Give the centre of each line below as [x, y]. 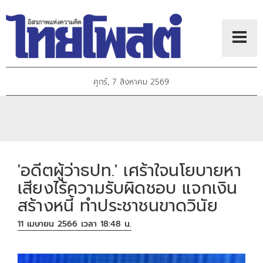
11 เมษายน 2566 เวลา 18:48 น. [75, 224]
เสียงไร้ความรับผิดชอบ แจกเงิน [128, 188]
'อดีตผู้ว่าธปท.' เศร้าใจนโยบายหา [129, 170]
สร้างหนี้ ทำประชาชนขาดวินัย [118, 205]
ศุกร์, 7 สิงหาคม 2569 [131, 82]
